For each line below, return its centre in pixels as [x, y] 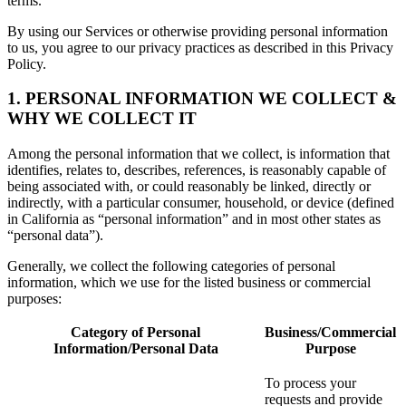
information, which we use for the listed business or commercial [189, 283]
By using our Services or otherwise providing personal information [198, 31]
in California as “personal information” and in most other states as [194, 219]
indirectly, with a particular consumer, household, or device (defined [201, 203]
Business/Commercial [330, 333]
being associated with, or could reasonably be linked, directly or [189, 187]
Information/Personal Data [135, 349]
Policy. [27, 63]
